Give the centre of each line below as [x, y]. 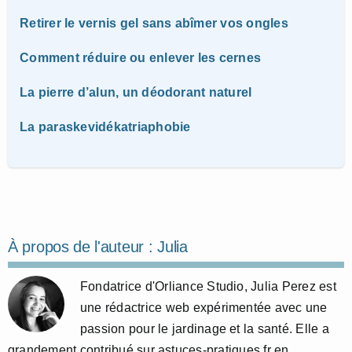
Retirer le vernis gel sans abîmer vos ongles [154, 23]
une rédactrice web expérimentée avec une [204, 307]
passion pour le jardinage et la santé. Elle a [205, 328]
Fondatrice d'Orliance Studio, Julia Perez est [208, 286]
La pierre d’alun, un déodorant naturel [136, 92]
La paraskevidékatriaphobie [105, 126]
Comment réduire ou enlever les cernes [141, 57]
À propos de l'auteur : [83, 246]
